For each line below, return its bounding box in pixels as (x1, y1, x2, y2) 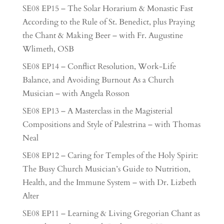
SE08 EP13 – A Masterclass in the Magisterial (22, 105, 172, 116)
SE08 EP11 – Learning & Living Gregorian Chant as (22, 208, 200, 219)
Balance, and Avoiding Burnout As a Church (22, 74, 174, 85)
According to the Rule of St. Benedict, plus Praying (22, 16, 195, 27)
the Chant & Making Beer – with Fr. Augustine (22, 30, 183, 41)
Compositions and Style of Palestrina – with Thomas (22, 119, 200, 130)
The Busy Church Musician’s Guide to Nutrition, (22, 163, 190, 174)
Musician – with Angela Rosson (22, 88, 129, 99)
